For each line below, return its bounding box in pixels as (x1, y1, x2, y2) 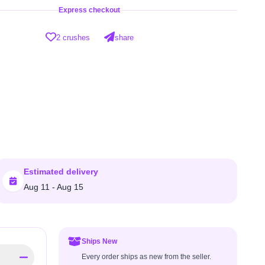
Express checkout (59, 6, 120, 15)
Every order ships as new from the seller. (81, 253, 211, 261)
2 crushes (56, 33, 90, 42)
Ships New (81, 237, 117, 245)
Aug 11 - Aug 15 (24, 182, 84, 192)
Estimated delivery (24, 167, 99, 176)
